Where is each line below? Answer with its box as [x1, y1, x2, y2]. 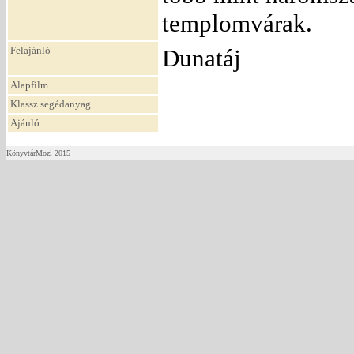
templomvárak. [162, 9, 312, 37]
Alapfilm [10, 79, 48, 91]
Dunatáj [162, 44, 241, 72]
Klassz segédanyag [10, 98, 91, 110]
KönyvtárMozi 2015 [6, 149, 70, 157]
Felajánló [10, 44, 51, 56]
